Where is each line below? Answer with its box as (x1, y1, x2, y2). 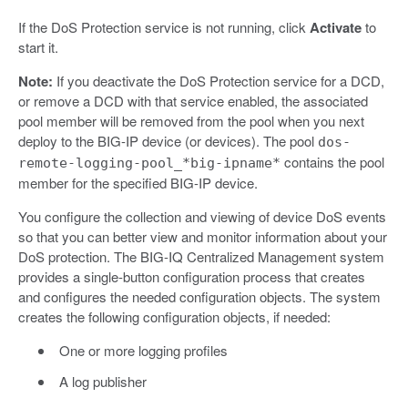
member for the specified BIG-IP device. (18, 172, 258, 192)
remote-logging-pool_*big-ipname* (18, 154, 280, 171)
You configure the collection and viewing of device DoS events (18, 206, 386, 226)
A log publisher (58, 371, 147, 391)
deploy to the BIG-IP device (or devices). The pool (18, 130, 318, 150)
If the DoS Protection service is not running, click (18, 16, 310, 36)
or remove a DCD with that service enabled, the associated (18, 90, 368, 110)
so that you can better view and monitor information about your (18, 226, 387, 246)
